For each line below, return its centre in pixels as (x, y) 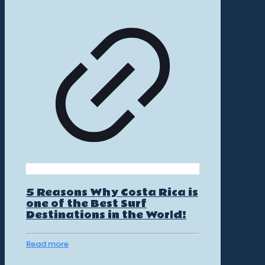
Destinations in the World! (106, 215)
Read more (47, 244)
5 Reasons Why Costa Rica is (112, 192)
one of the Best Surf (86, 203)
